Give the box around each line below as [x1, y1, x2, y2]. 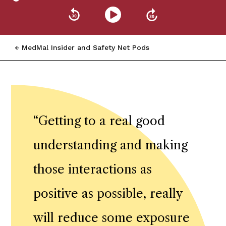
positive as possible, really [33, 186, 183, 201]
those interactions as [33, 161, 152, 177]
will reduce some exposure [33, 210, 190, 225]
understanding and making [33, 137, 188, 152]
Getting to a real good [38, 113, 165, 128]
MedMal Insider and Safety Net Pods [21, 43, 149, 51]
